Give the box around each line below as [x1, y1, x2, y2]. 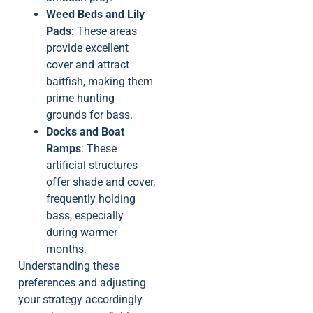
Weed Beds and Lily [46, 8, 145, 22]
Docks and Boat [46, 125, 124, 139]
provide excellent [46, 41, 129, 55]
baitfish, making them [46, 75, 153, 89]
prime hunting [46, 92, 115, 105]
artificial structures [46, 159, 138, 173]
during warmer [46, 226, 117, 240]
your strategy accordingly [18, 293, 143, 307]
